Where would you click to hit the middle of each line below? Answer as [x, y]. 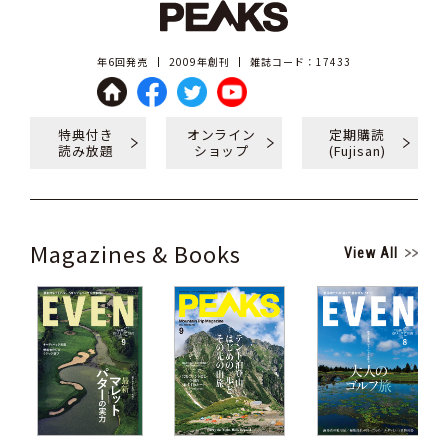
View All [371, 253]
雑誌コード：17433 [301, 61]
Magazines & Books [135, 253]
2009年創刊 [199, 61]
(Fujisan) [357, 150]
